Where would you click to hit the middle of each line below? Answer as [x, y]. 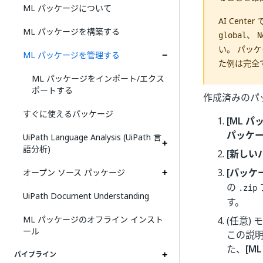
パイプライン [35, 255]
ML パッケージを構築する [71, 31]
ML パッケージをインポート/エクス [98, 78]
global [232, 35]
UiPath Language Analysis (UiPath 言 [92, 137]
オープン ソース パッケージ [74, 172]
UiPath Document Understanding [86, 196]
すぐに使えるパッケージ [68, 114]
